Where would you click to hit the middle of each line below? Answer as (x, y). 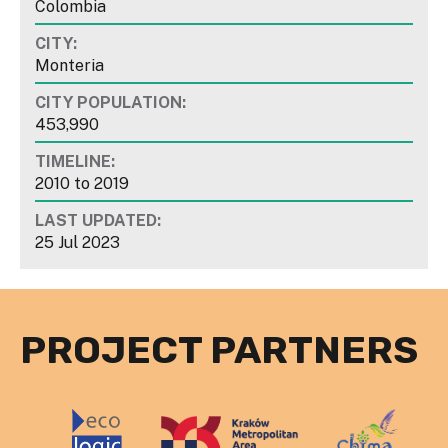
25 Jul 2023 (77, 242)
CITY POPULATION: (110, 102)
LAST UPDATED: (98, 220)
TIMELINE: (75, 161)
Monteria (69, 65)
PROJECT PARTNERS (219, 349)
